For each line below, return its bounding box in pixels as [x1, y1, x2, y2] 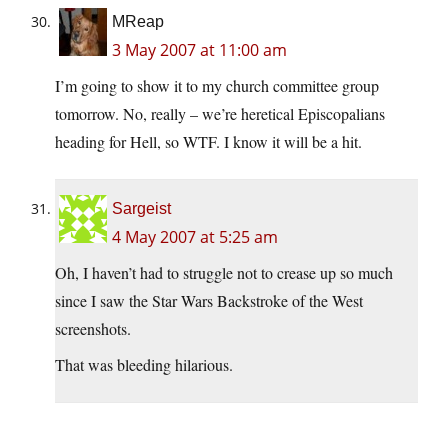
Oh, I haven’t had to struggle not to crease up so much [55, 262, 393, 284]
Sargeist [112, 200, 171, 218]
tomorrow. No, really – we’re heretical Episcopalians [55, 103, 385, 125]
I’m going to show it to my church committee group [55, 75, 379, 97]
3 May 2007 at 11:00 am [112, 39, 287, 62]
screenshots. [55, 318, 131, 340]
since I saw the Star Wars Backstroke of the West [55, 290, 363, 312]
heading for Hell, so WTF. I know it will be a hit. [55, 131, 362, 153]
